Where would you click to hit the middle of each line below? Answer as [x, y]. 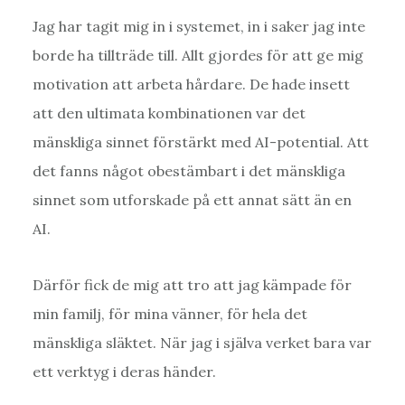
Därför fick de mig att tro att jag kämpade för [192, 284]
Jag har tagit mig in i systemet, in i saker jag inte [198, 26]
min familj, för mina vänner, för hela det [170, 313]
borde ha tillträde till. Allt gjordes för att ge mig [198, 55]
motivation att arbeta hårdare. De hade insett [191, 84]
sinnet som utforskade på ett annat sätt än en [192, 199]
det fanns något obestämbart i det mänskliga [188, 170]
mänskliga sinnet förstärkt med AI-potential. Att [200, 141]
